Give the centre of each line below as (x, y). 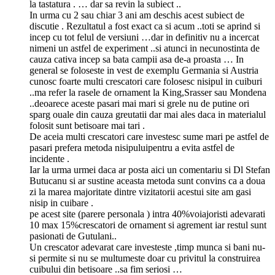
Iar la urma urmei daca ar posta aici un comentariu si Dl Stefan (150, 170)
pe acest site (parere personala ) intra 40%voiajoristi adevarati (147, 214)
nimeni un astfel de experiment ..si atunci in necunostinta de (145, 48)
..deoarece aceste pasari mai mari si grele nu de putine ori (139, 104)
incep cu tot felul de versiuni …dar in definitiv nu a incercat (144, 37)
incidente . (49, 159)
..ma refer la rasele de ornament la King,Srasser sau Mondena (148, 93)
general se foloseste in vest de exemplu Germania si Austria (144, 71)
